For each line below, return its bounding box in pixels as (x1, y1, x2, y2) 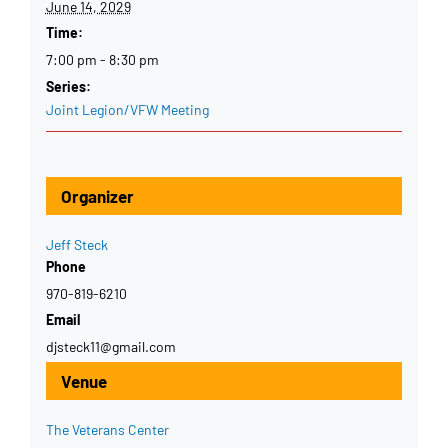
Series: (45, 78, 91, 96)
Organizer (60, 186, 134, 207)
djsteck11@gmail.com (45, 338, 176, 356)
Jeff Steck (45, 236, 108, 254)
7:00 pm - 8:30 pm (45, 51, 159, 69)
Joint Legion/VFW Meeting (45, 101, 209, 119)
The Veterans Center (45, 421, 169, 439)
